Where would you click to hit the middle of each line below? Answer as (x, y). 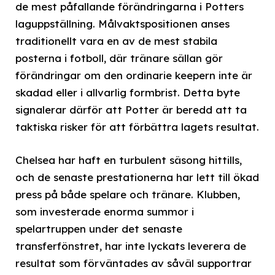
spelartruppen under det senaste (99, 228)
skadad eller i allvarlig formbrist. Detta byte (128, 92)
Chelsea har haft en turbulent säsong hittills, (129, 160)
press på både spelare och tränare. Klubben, (128, 194)
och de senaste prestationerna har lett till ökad (137, 177)
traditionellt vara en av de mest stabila (116, 41)
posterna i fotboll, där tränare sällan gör (119, 58)
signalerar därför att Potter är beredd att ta (131, 109)
